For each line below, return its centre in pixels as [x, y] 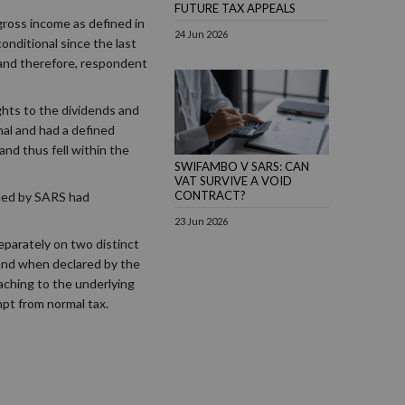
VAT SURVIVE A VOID [233, 181]
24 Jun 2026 [201, 34]
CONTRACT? [210, 196]
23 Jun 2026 [201, 221]
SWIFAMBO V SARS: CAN [242, 167]
